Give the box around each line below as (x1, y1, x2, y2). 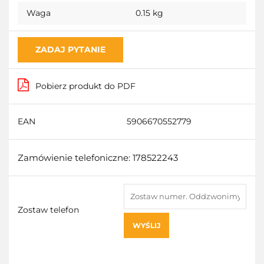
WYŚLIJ (133, 220, 160, 230)
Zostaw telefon (18, 204, 79, 215)
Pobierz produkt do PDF (35, 80, 136, 91)
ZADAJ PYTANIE (35, 44, 105, 55)
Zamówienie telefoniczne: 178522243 (18, 151, 178, 163)
